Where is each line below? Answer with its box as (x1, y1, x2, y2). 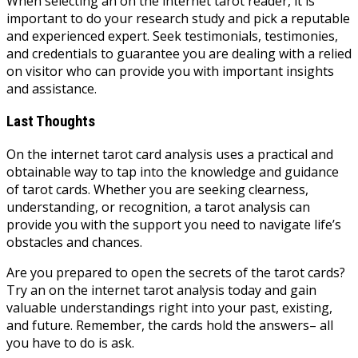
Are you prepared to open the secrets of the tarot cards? (6, 263, 345, 281)
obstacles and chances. (6, 233, 142, 251)
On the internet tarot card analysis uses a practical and (6, 145, 333, 163)
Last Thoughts (6, 112, 95, 130)
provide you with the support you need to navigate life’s (6, 215, 341, 233)
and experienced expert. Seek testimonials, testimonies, (6, 27, 338, 46)
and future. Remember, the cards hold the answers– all (6, 316, 333, 334)
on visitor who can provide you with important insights (6, 62, 334, 81)
